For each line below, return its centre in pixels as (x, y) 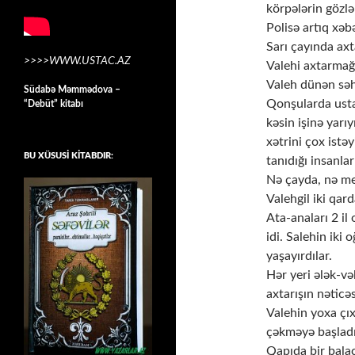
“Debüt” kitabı (53, 103)
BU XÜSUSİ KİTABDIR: (69, 155)
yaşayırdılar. (299, 256)
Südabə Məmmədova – (72, 89)
